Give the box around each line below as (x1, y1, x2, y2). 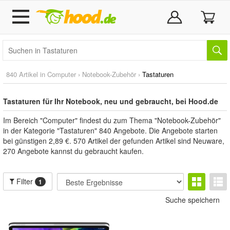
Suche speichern (165, 195, 220, 205)
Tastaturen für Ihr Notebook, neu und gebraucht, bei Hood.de (3, 96, 218, 106)
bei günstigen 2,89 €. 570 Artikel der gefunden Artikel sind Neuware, (3, 136, 224, 146)
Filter (14, 176, 35, 186)
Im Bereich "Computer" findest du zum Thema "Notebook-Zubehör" (3, 115, 221, 125)
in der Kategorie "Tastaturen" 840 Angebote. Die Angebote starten (3, 125, 218, 136)
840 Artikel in (6, 69, 47, 79)
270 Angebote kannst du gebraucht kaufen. (3, 146, 144, 156)
